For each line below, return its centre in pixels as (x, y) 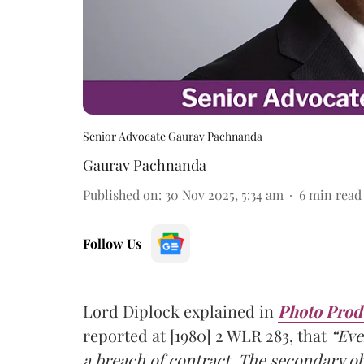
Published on (121, 194)
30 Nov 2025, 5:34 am (224, 194)
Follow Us (112, 243)
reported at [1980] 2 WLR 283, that (207, 335)
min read (335, 194)
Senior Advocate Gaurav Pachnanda (173, 136)
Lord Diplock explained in (180, 310)
